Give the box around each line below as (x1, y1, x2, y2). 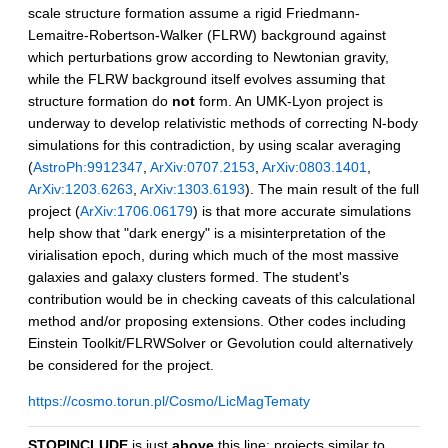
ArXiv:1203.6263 (28, 180, 133, 197)
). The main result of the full (245, 180, 419, 197)
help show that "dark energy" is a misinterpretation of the (28, 224, 386, 241)
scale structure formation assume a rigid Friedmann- (28, 4, 360, 21)
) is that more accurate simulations (193, 202, 411, 219)
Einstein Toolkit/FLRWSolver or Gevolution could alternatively (28, 334, 413, 351)
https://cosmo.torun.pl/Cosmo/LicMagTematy (28, 392, 310, 409)
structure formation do (28, 92, 172, 109)
